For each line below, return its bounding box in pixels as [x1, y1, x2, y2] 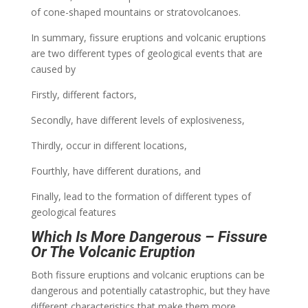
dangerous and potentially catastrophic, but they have [30, 283, 270, 297]
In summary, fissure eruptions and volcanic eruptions [30, 30, 266, 44]
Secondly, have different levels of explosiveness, [30, 113, 245, 126]
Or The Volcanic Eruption [30, 243, 195, 261]
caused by [30, 62, 76, 76]
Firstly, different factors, [30, 87, 137, 101]
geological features [30, 205, 116, 219]
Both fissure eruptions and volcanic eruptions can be [30, 267, 265, 281]
